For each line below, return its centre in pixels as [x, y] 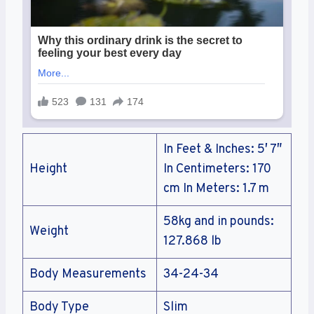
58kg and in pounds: [219, 222]
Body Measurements [88, 275]
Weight [49, 232]
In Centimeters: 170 [217, 170]
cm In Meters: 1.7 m [216, 189]
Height [48, 170]
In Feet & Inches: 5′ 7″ [223, 150]
